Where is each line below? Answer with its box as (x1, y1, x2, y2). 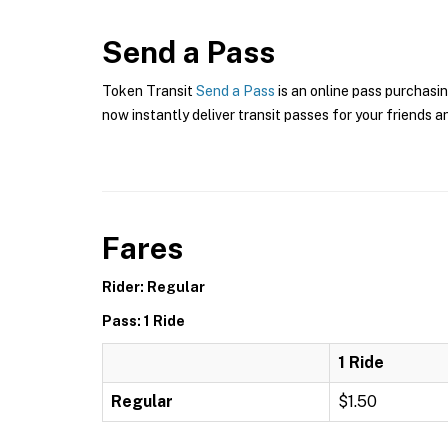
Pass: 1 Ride (102, 313, 185, 329)
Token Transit (102, 83, 196, 99)
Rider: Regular (102, 279, 205, 295)
